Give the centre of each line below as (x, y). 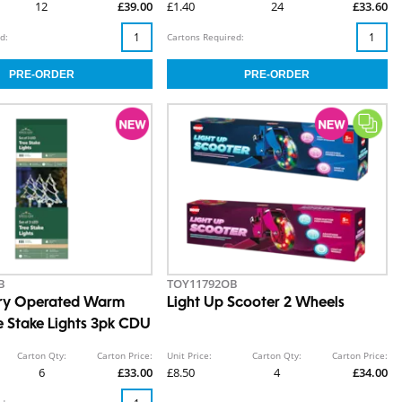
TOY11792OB (202, 284)
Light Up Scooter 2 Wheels (255, 304)
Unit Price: (189, 356)
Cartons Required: (205, 37)
